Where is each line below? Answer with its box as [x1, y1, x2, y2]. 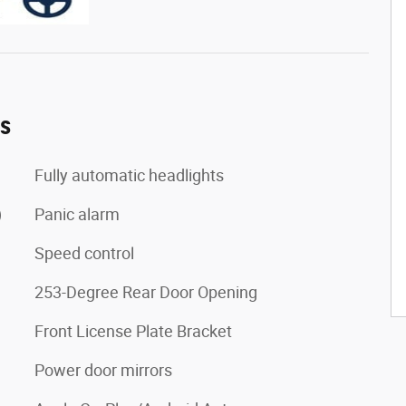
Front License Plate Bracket [34, 321, 232, 341]
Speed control [34, 243, 134, 263]
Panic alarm [34, 204, 120, 224]
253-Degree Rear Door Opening [34, 282, 257, 302]
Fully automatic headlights [34, 165, 224, 185]
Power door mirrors [34, 360, 172, 380]
